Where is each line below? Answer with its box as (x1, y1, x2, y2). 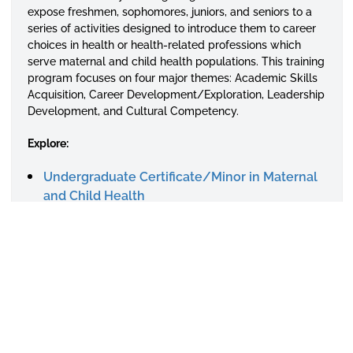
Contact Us (43, 286, 110, 301)
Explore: (27, 137, 69, 150)
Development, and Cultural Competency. (27, 105, 239, 117)
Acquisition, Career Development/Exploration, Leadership (27, 88, 325, 101)
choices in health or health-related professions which (27, 39, 301, 51)
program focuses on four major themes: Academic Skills (27, 72, 318, 84)
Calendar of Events (43, 237, 159, 252)
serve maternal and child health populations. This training (27, 55, 325, 68)
